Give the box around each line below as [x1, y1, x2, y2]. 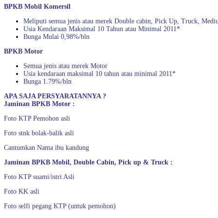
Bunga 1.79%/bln [23, 78, 72, 85]
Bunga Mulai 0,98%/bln [23, 33, 90, 40]
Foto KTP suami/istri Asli [4, 173, 74, 181]
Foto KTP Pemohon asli [4, 115, 70, 122]
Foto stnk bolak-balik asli [4, 129, 74, 137]
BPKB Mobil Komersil [4, 3, 71, 10]
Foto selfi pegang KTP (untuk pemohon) [4, 202, 116, 210]
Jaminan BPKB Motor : [4, 100, 75, 108]
